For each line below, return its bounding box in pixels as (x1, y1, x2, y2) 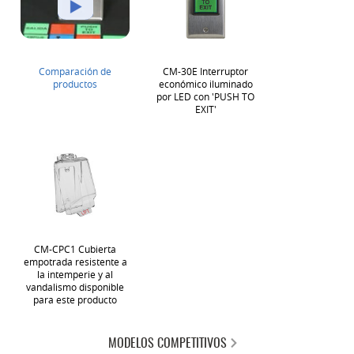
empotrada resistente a (23, 255, 127, 268)
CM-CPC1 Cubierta (34, 243, 116, 255)
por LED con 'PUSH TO (156, 90, 254, 103)
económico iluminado (158, 77, 253, 90)
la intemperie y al (37, 268, 113, 281)
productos (53, 77, 97, 90)
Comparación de (39, 65, 111, 77)
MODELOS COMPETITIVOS (107, 337, 227, 350)
